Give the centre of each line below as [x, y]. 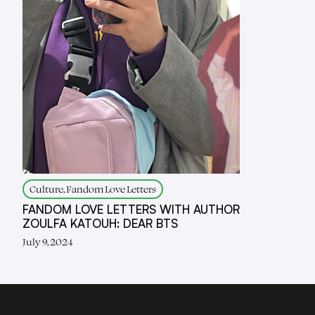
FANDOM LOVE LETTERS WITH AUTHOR [131, 209]
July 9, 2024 [47, 242]
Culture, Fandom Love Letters [93, 189]
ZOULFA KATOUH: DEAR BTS [100, 223]
